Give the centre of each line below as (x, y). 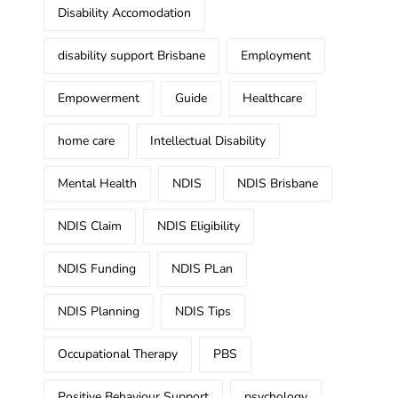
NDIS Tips (203, 311)
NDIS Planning (99, 311)
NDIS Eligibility (199, 226)
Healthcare (272, 98)
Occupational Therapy (118, 354)
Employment (276, 55)
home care (86, 140)
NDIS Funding (97, 268)
